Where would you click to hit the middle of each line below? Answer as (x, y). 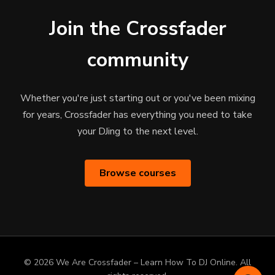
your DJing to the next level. (137, 132)
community (137, 60)
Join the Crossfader (137, 29)
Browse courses (137, 173)
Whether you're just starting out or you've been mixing (137, 99)
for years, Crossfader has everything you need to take (137, 115)
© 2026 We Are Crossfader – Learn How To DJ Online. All (137, 263)
